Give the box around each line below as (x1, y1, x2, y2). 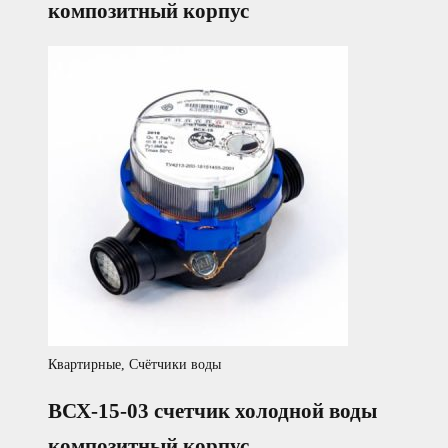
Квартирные (48, 357, 121, 373)
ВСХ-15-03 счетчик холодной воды (48, 398, 377, 423)
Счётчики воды (129, 357, 221, 373)
